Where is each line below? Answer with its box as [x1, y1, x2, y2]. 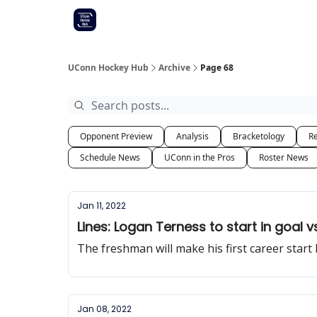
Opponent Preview [80, 130, 152, 142]
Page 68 [200, 62, 234, 74]
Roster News [259, 151, 309, 163]
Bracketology [233, 130, 284, 142]
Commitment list [113, 15, 179, 27]
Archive [158, 62, 190, 74]
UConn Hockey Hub [68, 62, 149, 74]
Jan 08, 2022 [77, 303, 132, 315]
